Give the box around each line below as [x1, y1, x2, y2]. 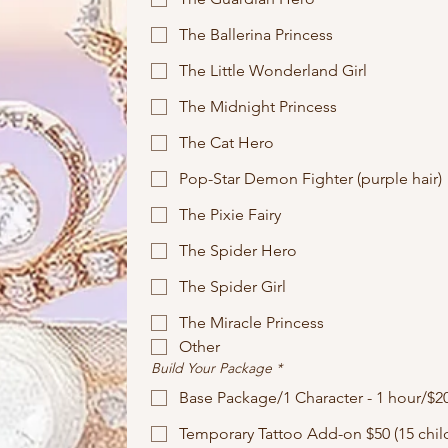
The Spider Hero [179, 241, 297, 260]
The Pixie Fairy [179, 205, 281, 224]
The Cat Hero [179, 133, 274, 152]
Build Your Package [151, 359, 272, 377]
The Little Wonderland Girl [179, 61, 367, 80]
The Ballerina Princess [179, 25, 333, 44]
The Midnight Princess [179, 97, 337, 116]
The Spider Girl [179, 277, 286, 296]
